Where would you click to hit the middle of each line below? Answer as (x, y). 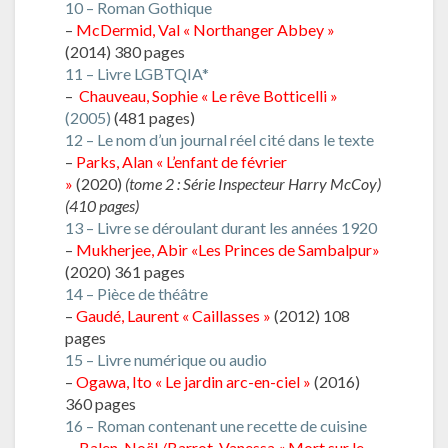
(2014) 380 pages (125, 51)
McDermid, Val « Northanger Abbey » (205, 29)
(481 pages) (153, 117)
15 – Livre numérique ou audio (166, 359)
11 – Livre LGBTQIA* (137, 73)
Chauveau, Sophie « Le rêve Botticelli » (208, 95)
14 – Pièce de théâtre (136, 293)
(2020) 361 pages (125, 271)
